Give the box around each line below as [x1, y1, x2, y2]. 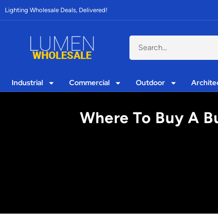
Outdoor [136, 78, 165, 88]
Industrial [12, 78, 43, 88]
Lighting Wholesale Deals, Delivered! [5, 6, 108, 14]
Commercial [69, 78, 110, 88]
